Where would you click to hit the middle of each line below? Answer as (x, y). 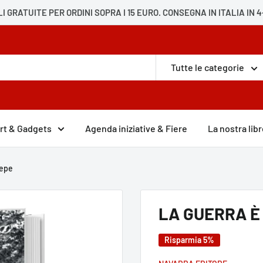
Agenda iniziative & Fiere (136, 128)
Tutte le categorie (208, 67)
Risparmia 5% (189, 240)
